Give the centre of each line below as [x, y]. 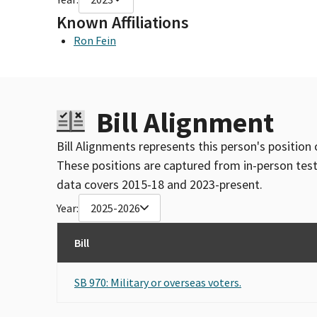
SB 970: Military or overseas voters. [158, 282]
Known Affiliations [123, 22]
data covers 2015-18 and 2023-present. [160, 184]
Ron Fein [95, 40]
